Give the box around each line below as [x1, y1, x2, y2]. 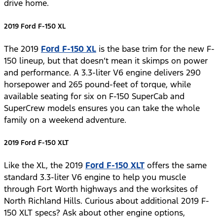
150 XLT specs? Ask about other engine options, [4, 207, 185, 219]
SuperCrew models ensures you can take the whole [4, 102, 200, 113]
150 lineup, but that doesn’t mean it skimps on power [4, 55, 208, 66]
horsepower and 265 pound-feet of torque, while [4, 78, 191, 90]
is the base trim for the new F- [96, 43, 215, 54]
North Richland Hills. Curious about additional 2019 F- [4, 195, 209, 207]
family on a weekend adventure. [4, 114, 126, 125]
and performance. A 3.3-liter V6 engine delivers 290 [4, 67, 201, 78]
